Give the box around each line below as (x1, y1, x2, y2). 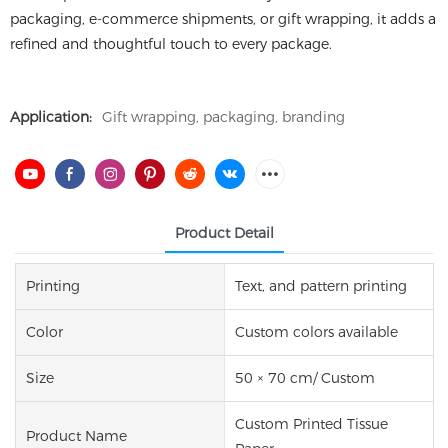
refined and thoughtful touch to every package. (10, 35, 332, 53)
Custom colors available (234, 322, 398, 341)
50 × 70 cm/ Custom (234, 368, 375, 387)
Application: (10, 108, 92, 126)
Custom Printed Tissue (234, 414, 388, 433)
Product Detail (174, 224, 274, 242)
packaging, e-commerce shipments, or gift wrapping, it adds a (10, 10, 436, 28)
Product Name (26, 427, 127, 446)
